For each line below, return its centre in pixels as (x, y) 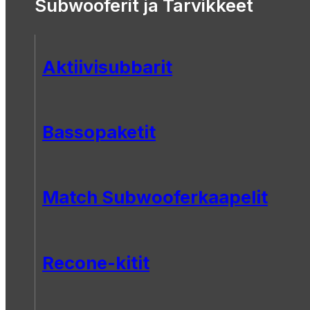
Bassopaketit (99, 132)
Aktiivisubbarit (107, 67)
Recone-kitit (96, 262)
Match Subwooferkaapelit (155, 197)
